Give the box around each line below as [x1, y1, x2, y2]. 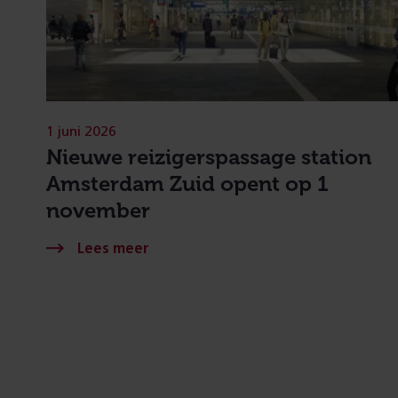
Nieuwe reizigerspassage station [46, 143, 371, 170]
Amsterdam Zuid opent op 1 [46, 170, 329, 196]
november [46, 196, 150, 223]
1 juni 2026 [46, 123, 116, 139]
